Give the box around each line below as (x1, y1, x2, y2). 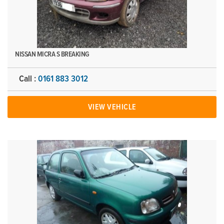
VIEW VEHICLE (87, 103, 136, 111)
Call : (19, 74, 38, 83)
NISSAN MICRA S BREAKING (15, 50, 89, 58)
